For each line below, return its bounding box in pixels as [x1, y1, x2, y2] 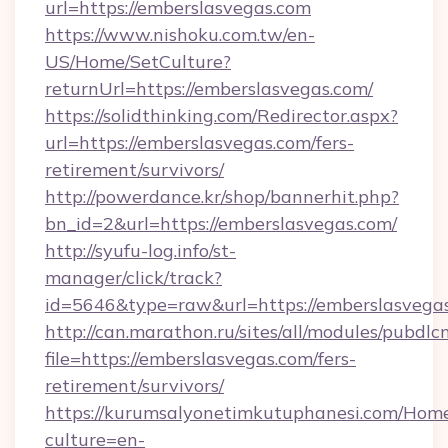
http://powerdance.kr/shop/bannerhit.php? [45, 185, 399, 208]
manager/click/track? [45, 266, 222, 289]
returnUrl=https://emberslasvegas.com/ [45, 77, 373, 100]
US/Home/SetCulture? [45, 50, 231, 73]
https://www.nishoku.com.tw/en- [45, 23, 315, 46]
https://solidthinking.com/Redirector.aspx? [45, 104, 398, 127]
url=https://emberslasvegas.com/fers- [45, 131, 354, 154]
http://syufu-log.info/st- [45, 239, 236, 262]
